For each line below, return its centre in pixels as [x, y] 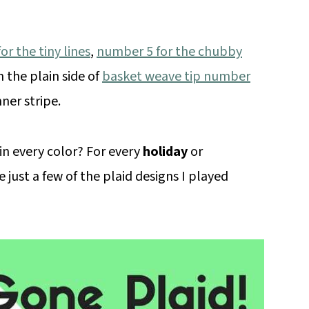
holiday [165, 152]
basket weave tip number [176, 77]
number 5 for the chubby [169, 52]
